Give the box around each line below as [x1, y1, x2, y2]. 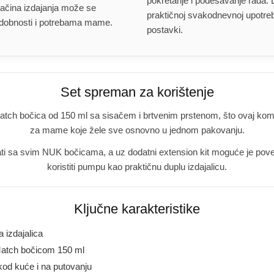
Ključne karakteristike [74, 201, 200, 217]
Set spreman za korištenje [60, 84, 214, 100]
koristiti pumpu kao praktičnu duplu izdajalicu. [47, 161, 227, 172]
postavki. [147, 24, 183, 35]
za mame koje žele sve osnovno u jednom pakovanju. [29, 125, 245, 135]
